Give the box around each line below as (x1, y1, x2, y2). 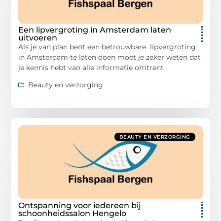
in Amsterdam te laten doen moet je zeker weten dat (18, 52, 201, 62)
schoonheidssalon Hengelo (18, 208, 127, 218)
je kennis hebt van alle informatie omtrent (18, 63, 164, 72)
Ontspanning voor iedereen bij (18, 200, 142, 210)
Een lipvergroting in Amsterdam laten (18, 25, 172, 35)
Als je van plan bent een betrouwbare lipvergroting (18, 42, 196, 51)
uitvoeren (18, 33, 58, 42)
